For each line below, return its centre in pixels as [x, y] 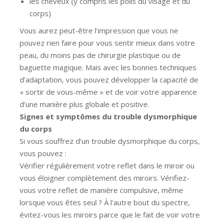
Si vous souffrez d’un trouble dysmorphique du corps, [110, 141]
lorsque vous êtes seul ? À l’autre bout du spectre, [105, 202]
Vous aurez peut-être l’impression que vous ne [99, 30]
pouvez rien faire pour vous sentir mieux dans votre [107, 42]
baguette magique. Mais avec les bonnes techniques [108, 67]
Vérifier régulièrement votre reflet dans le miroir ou [107, 165]
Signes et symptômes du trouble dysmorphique [108, 116]
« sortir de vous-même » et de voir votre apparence [108, 92]
